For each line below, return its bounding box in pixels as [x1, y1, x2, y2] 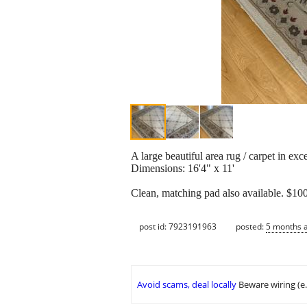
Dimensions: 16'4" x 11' [131, 162, 234, 175]
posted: [236, 220, 266, 232]
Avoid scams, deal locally [137, 278, 236, 291]
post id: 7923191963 [139, 220, 217, 232]
